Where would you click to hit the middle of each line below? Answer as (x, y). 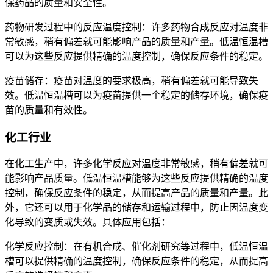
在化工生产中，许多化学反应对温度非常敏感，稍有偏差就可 (136, 164)
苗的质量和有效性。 (49, 110)
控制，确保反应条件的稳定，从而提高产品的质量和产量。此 (136, 193)
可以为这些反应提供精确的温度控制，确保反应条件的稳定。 (136, 56)
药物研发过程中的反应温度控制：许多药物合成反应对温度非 (136, 27)
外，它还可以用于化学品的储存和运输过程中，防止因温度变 (136, 208)
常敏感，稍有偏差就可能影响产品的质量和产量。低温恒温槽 (136, 41)
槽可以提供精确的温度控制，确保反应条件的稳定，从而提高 (136, 261)
